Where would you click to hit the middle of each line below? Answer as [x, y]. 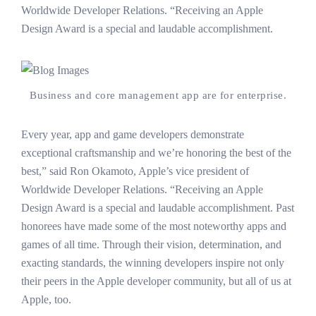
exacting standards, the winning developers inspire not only [153, 262]
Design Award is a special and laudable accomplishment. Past [158, 207]
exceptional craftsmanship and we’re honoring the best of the [156, 152]
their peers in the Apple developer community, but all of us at [156, 281]
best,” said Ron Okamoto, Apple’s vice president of [135, 171]
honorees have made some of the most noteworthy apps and [154, 226]
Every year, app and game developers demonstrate [133, 134]
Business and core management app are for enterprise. [158, 95]
